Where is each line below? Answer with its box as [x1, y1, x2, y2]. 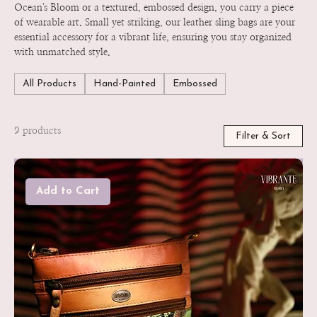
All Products [23, 79, 76, 89]
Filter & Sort [236, 131, 291, 142]
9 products [14, 126, 61, 136]
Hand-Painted [93, 79, 156, 89]
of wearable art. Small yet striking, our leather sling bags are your [14, 18, 295, 28]
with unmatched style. [14, 47, 110, 57]
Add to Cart [36, 186, 100, 197]
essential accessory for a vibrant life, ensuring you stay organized [14, 33, 292, 42]
